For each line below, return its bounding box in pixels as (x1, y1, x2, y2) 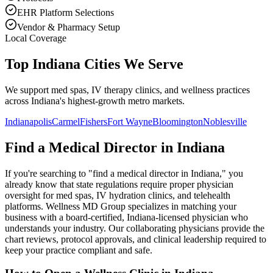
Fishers (80, 116, 107, 127)
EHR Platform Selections (17, 7, 114, 18)
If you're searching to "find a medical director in (5, 168, 191, 179)
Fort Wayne (107, 116, 152, 127)
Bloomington (152, 116, 203, 127)
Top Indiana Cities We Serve (5, 56, 183, 73)
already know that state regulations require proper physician (5, 179, 233, 190)
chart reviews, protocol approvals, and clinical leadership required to (5, 233, 266, 244)
